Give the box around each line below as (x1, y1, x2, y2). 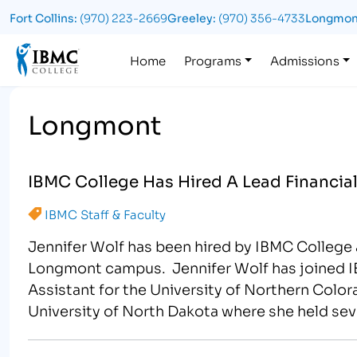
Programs (184, 50, 242, 69)
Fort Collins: (10, 9, 77, 26)
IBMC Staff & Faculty (45, 205, 167, 223)
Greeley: (167, 9, 216, 26)
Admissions (269, 50, 339, 69)
